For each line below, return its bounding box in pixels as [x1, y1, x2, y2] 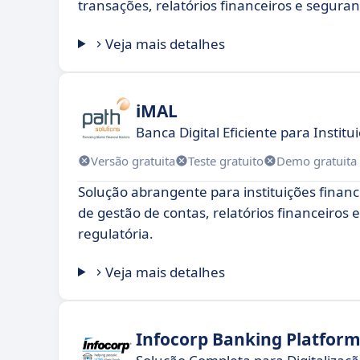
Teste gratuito [188, 152, 264, 169]
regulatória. [78, 224, 153, 243]
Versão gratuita [91, 152, 175, 169]
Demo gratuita [276, 152, 357, 169]
